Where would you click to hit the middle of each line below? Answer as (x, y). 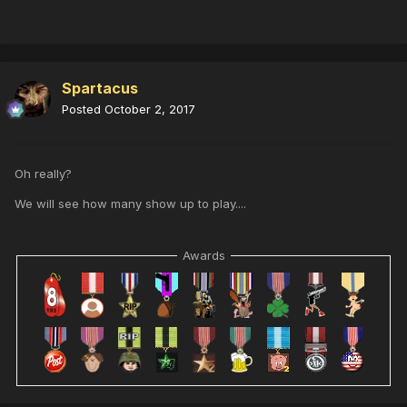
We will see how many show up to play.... (130, 203)
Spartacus (100, 88)
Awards (203, 255)
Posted (83, 109)
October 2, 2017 (150, 109)
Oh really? (43, 173)
